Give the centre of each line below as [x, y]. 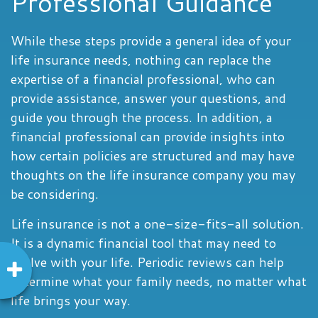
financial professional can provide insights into [148, 136]
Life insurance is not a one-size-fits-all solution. [157, 224]
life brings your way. [71, 300]
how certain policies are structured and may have [153, 155]
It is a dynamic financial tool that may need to [143, 243]
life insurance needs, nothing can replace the [141, 60]
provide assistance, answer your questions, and [148, 98]
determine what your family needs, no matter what [159, 281]
